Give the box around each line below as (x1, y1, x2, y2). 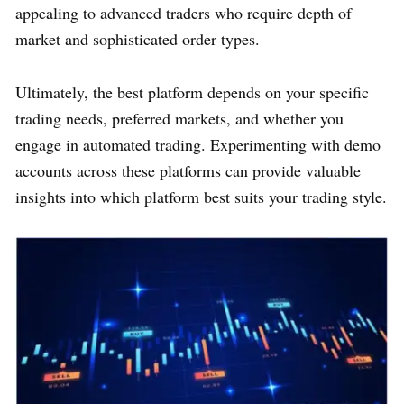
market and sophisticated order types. (15, 27, 260, 50)
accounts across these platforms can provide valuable (15, 159, 361, 181)
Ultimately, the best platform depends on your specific (15, 80, 369, 103)
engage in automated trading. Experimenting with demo (15, 133, 381, 155)
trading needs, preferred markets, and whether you (15, 106, 344, 129)
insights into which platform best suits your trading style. (15, 185, 387, 207)
